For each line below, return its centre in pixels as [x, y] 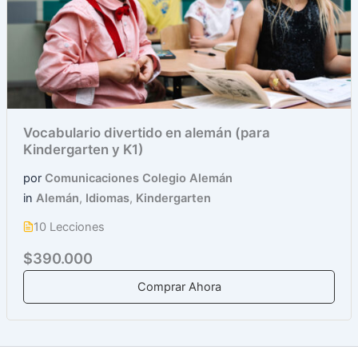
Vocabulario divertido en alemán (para [146, 133]
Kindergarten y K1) [83, 150]
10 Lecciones [69, 227]
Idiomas [107, 199]
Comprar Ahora [179, 287]
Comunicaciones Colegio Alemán [138, 179]
